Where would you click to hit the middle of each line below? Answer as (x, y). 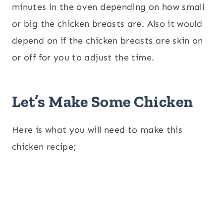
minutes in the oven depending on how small (108, 7)
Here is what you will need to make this (97, 130)
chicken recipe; (44, 147)
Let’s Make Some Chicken (103, 102)
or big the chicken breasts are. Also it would (107, 24)
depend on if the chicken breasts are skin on (108, 41)
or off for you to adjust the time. (83, 58)
